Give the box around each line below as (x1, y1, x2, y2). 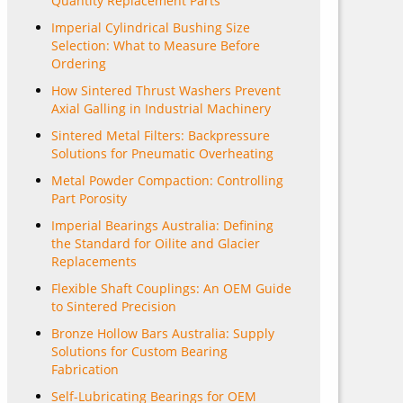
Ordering (51, 55, 106, 72)
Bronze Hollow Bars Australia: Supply (51, 325, 274, 342)
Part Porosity (51, 190, 127, 207)
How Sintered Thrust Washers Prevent (51, 82, 281, 99)
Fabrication (51, 361, 119, 378)
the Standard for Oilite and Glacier (51, 235, 260, 252)
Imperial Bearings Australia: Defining (51, 217, 273, 234)
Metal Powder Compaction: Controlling (51, 172, 283, 189)
